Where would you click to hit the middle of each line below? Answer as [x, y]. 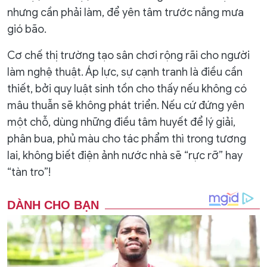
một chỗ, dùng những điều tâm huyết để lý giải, [121, 122]
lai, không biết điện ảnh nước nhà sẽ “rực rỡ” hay [125, 156]
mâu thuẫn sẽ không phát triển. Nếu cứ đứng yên [126, 105]
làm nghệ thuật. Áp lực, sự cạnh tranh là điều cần [125, 72]
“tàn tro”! [29, 172]
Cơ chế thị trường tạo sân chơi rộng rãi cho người [128, 55]
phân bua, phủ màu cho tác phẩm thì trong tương [127, 139]
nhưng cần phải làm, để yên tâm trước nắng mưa [125, 13]
